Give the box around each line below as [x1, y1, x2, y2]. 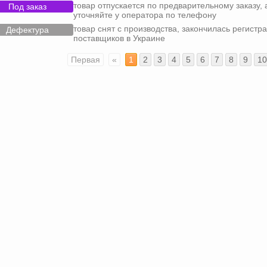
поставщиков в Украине [73, 33, 165, 43]
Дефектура [6, 25, 49, 35]
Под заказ [8, 2, 46, 11]
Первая [71, 55, 100, 64]
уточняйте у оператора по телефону [73, 10, 216, 20]
